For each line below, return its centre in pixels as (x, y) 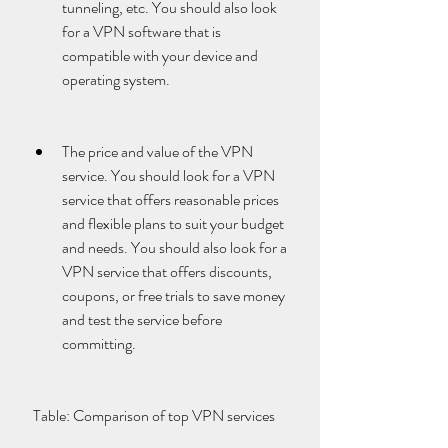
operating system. (116, 79)
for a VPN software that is (141, 31)
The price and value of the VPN (157, 151)
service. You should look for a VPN (168, 175)
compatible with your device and (160, 55)
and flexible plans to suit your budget (173, 223)
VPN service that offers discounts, (167, 271)
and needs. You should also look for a (174, 247)
